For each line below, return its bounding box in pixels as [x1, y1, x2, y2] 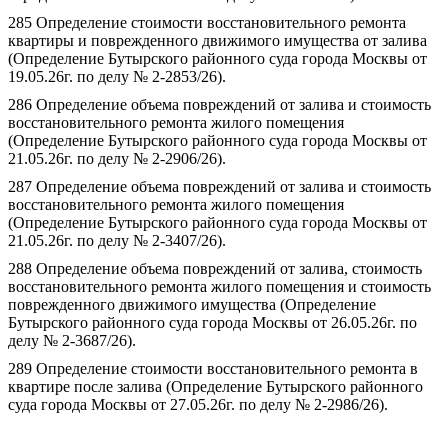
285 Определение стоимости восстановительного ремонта [8, 14, 406, 31]
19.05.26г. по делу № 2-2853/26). [8, 68, 226, 85]
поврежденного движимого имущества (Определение [8, 296, 376, 313]
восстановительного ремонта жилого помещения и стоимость [8, 278, 431, 295]
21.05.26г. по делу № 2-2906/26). [8, 150, 226, 167]
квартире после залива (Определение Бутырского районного [8, 378, 423, 395]
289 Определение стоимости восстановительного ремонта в [8, 360, 418, 377]
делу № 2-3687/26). [8, 332, 136, 349]
